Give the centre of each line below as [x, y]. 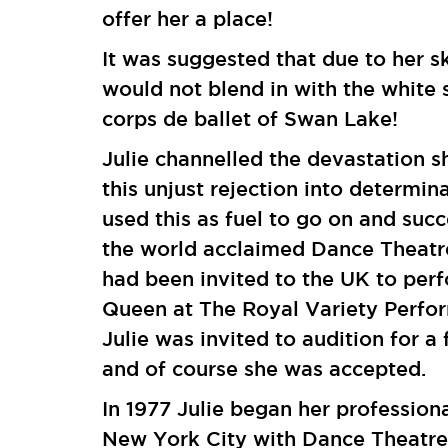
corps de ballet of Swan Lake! [250, 118]
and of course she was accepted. [264, 368]
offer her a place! [188, 18]
